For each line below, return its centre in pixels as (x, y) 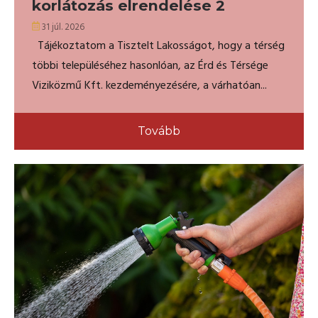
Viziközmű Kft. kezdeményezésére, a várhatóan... (149, 86)
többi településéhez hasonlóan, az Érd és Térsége (150, 66)
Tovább (159, 131)
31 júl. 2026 (62, 27)
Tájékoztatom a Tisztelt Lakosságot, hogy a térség (158, 46)
